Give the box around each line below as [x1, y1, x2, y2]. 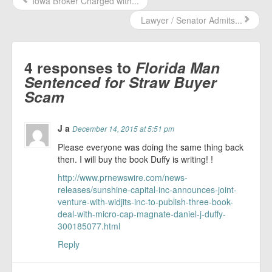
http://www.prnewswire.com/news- [58, 171, 188, 183]
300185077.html [58, 220, 121, 232]
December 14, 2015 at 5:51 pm [72, 123, 175, 134]
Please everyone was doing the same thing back [58, 141, 244, 153]
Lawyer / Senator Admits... [138, 14, 242, 26]
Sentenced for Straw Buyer [24, 71, 217, 93]
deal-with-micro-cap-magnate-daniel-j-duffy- [58, 208, 226, 220]
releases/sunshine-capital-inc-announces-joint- [58, 183, 237, 195]
